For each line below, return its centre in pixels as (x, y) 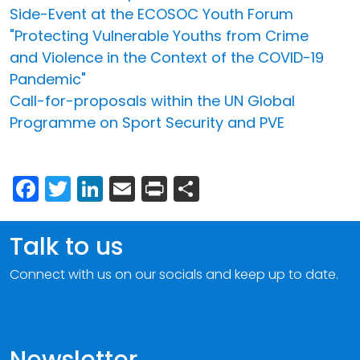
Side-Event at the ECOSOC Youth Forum (151, 14)
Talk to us (66, 246)
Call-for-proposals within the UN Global (152, 100)
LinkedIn (153, 186)
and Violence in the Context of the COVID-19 (167, 57)
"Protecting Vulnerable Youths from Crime (159, 35)
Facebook (100, 186)
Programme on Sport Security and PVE (147, 122)
